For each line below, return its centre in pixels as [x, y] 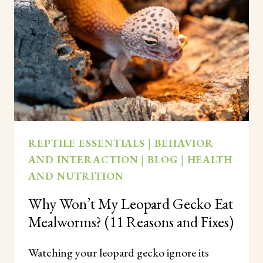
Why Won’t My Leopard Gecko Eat [131, 203]
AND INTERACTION [83, 159]
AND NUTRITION [76, 176]
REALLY [109, 47]
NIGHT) [108, 91]
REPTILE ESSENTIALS [87, 143]
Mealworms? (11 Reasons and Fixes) [131, 222]
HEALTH [210, 159]
